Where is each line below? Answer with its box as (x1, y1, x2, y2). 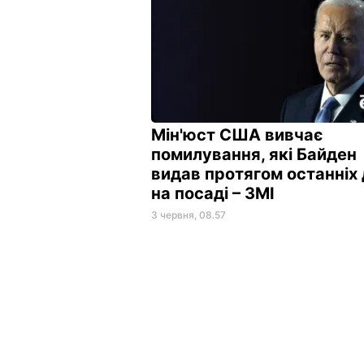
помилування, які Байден (151, 144, 357, 164)
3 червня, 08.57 (151, 208, 226, 221)
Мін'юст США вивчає (151, 124, 323, 145)
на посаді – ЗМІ (151, 183, 279, 203)
